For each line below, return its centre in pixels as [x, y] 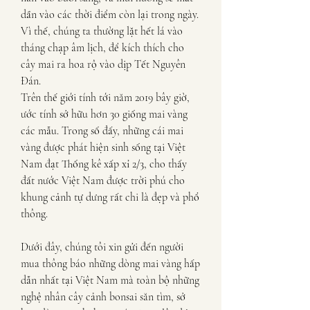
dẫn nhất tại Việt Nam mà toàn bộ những [110, 280]
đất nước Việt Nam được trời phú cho [103, 181]
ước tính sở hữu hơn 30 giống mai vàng [104, 114]
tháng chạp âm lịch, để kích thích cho [102, 48]
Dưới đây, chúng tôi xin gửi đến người [102, 247]
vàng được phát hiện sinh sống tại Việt [103, 147]
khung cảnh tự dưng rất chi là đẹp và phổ [110, 197]
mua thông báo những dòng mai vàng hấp [110, 264]
